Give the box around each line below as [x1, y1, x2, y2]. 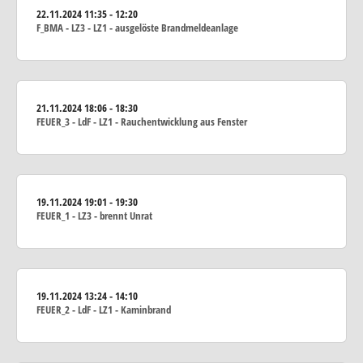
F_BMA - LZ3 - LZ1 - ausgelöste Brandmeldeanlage [36, 19, 238, 35]
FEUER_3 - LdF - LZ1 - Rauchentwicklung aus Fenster [36, 113, 247, 129]
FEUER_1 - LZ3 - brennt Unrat [36, 207, 152, 223]
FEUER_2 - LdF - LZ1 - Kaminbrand [36, 301, 171, 317]
